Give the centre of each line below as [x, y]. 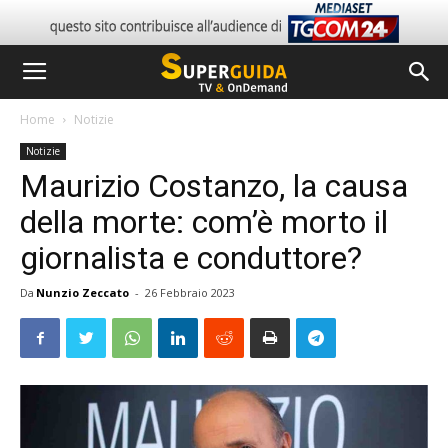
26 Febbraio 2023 [190, 292]
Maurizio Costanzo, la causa [214, 186]
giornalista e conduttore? [195, 258]
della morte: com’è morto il [204, 222]
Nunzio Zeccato [82, 292]
